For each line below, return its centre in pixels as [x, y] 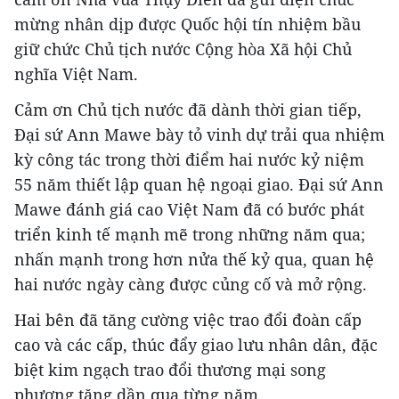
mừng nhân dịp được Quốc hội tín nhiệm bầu [187, 24]
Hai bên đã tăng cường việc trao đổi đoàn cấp [188, 320]
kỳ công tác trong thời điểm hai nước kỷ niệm [189, 160]
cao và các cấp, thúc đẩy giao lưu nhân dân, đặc [196, 345]
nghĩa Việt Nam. [76, 74]
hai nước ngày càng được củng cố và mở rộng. [191, 285]
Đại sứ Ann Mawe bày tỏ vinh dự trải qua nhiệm [199, 135]
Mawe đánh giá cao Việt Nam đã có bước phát [189, 210]
